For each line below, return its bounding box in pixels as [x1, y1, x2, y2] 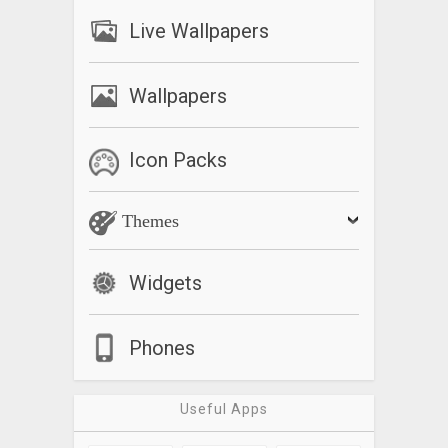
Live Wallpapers [129, 18, 269, 43]
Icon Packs [129, 148, 227, 173]
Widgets [129, 270, 202, 295]
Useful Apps [180, 400, 268, 417]
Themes [117, 211, 179, 232]
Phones [129, 335, 195, 360]
